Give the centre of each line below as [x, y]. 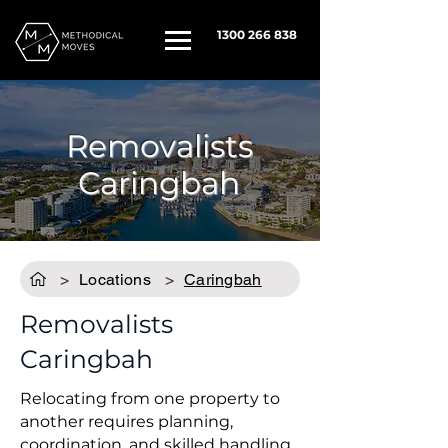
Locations [115, 279]
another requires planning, [126, 421]
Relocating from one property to [150, 398]
